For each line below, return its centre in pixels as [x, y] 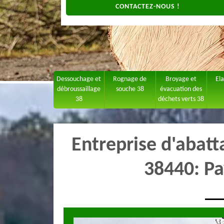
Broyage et [181, 79]
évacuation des [181, 89]
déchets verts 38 [181, 99]
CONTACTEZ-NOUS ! [147, 6]
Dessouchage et [79, 79]
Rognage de [130, 79]
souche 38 [130, 89]
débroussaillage [79, 89]
